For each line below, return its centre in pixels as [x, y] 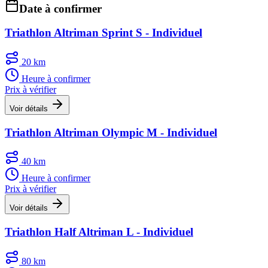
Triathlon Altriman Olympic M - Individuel [111, 132]
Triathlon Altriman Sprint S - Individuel [103, 33]
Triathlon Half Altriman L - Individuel [99, 232]
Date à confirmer [60, 8]
